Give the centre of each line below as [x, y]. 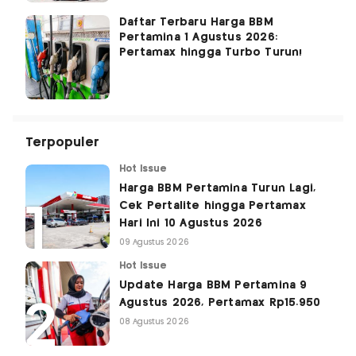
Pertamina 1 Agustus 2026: [198, 38]
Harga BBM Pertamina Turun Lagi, [218, 189]
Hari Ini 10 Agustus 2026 [191, 224]
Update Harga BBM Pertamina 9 [213, 286]
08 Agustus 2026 [154, 322]
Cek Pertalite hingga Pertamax [213, 206]
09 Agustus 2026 [154, 243]
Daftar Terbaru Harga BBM [196, 23]
